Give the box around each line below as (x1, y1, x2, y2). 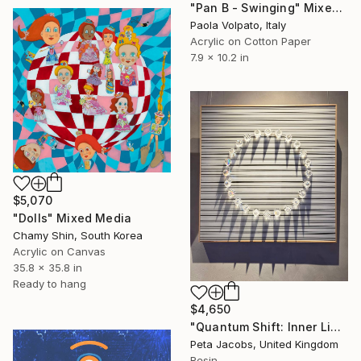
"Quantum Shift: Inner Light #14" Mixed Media (330, 320, 341, 334)
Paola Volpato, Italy (190, 18, 286, 31)
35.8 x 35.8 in (13, 261, 82, 275)
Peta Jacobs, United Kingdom (190, 338, 338, 351)
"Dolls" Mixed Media (13, 211, 132, 226)
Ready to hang (13, 277, 86, 291)
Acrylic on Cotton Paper (190, 34, 311, 48)
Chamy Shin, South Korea (13, 229, 143, 243)
